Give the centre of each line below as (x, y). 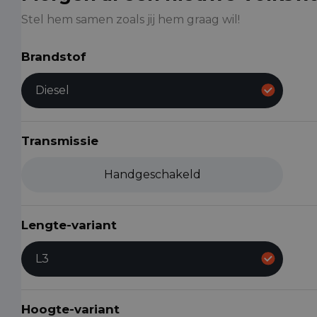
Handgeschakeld (152, 174)
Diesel (52, 90)
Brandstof (54, 56)
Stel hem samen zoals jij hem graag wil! (131, 19)
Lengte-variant (69, 225)
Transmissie (60, 140)
